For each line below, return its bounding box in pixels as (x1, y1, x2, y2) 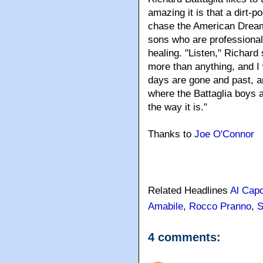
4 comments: (148, 231, 221, 244)
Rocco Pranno (189, 201, 251, 212)
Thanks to (148, 129, 194, 140)
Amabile (148, 201, 183, 212)
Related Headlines (148, 185, 230, 196)
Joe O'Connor (194, 129, 254, 140)
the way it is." (148, 102, 207, 113)
